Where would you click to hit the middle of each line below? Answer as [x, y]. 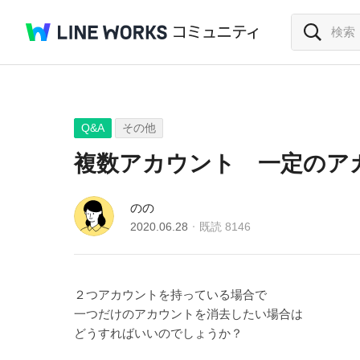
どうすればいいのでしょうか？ [158, 333]
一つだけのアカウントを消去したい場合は [188, 314]
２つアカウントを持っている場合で [170, 295]
